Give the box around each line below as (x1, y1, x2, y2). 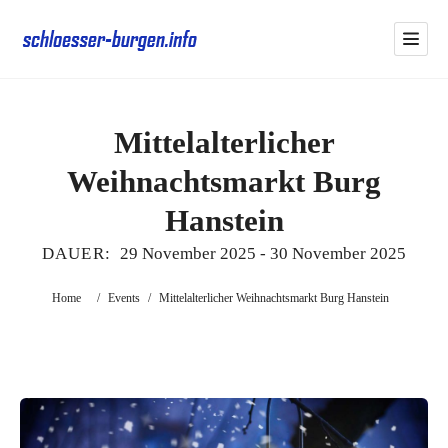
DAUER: (41, 244, 112, 263)
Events (107, 291, 140, 305)
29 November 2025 (120, 244, 257, 263)
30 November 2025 (270, 244, 407, 263)
